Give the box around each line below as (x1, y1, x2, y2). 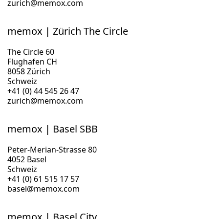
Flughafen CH (7, 56, 57, 67)
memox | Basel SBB (7, 122, 98, 135)
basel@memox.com (7, 183, 80, 194)
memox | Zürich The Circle (7, 24, 128, 38)
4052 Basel (7, 154, 46, 165)
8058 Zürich (7, 66, 50, 77)
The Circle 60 (7, 46, 54, 57)
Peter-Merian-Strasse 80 (7, 144, 97, 155)
